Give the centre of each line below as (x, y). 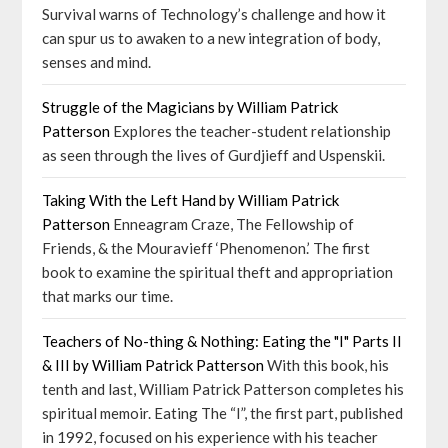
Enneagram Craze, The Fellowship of (232, 224)
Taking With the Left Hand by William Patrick (191, 200)
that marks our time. (108, 296)
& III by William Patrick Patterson (153, 365)
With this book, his (327, 365)
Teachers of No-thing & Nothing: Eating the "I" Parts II (222, 341)
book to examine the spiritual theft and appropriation (218, 272)
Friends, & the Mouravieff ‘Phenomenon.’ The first (206, 248)
